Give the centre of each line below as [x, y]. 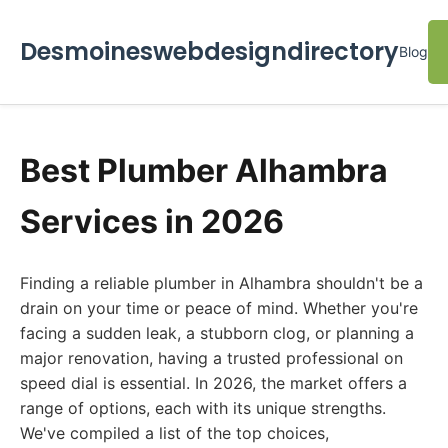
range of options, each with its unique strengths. [203, 408]
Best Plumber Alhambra [204, 170]
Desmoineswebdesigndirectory [209, 51]
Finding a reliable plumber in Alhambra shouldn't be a [221, 283]
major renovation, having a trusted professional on [211, 358]
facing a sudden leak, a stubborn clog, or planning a [217, 333]
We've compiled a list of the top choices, [174, 433]
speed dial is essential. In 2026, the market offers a [213, 383]
